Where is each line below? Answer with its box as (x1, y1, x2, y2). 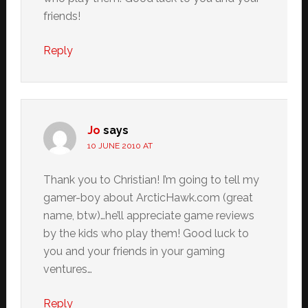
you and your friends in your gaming (43, 245, 225, 258)
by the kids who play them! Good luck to (43, 227, 249, 240)
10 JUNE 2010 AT (87, 141, 153, 151)
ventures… (43, 263, 92, 276)
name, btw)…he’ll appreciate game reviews (43, 209, 254, 222)
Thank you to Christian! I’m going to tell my (43, 173, 259, 186)
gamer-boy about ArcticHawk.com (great (43, 191, 253, 204)
